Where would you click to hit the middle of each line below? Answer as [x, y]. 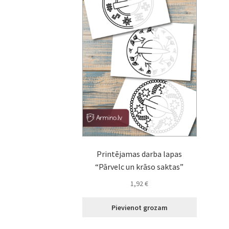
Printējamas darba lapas [140, 154]
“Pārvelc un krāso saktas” [140, 167]
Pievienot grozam [139, 207]
